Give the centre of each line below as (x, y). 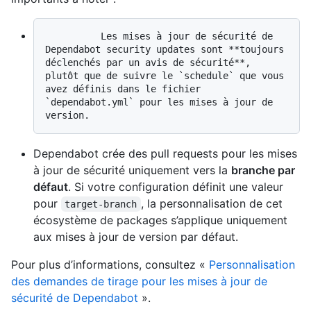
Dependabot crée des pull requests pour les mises (165, 154)
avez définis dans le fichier (123, 89)
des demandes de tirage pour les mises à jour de (139, 281)
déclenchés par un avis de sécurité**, (148, 63)
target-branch (101, 204)
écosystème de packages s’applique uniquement (160, 220)
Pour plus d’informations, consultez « (110, 265)
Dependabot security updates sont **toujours (165, 50)
